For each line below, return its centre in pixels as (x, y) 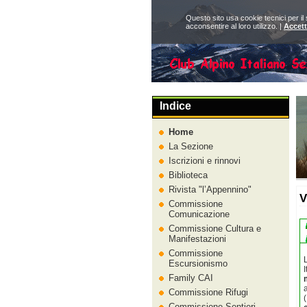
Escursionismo (198, 263)
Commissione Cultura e (215, 229)
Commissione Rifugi (208, 292)
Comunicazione (199, 214)
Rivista (184, 189)
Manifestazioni (197, 239)
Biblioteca (188, 175)
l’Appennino (225, 189)
